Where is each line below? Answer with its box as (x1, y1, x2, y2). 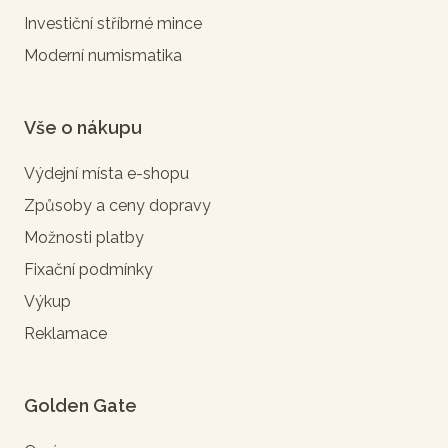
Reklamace (24, 323, 107, 343)
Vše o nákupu (24, 116, 142, 138)
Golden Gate (24, 394, 137, 416)
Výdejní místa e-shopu (24, 163, 189, 183)
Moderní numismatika (24, 45, 182, 65)
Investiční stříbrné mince (24, 13, 202, 33)
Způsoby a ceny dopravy (24, 195, 211, 215)
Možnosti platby (24, 227, 144, 247)
